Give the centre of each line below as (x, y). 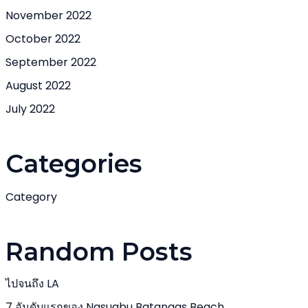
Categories (74, 164)
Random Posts (99, 252)
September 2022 (51, 62)
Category (31, 197)
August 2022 (38, 86)
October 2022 (43, 39)
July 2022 (30, 109)
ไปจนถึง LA (32, 284)
